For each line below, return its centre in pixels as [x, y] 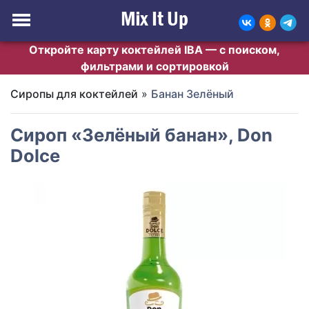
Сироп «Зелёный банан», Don [141, 135]
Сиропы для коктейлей [74, 94]
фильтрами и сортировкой [154, 66]
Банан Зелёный [192, 94]
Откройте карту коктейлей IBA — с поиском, [154, 50]
